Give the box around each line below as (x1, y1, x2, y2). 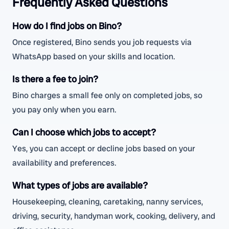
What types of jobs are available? (12, 179, 148, 191)
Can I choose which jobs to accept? (12, 126, 156, 138)
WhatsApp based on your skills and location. (12, 51, 175, 62)
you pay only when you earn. (12, 104, 117, 115)
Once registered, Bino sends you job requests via (12, 37, 192, 48)
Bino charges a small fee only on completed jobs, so (12, 90, 202, 101)
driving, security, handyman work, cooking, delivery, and (12, 211, 215, 221)
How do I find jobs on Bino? (12, 20, 122, 32)
